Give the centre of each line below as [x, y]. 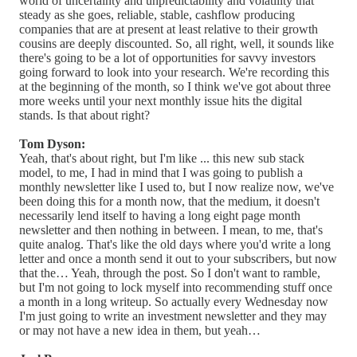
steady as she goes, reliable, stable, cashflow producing [157, 14]
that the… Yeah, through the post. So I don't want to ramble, [170, 273]
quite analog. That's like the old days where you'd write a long [175, 244]
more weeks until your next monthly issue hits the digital [161, 100]
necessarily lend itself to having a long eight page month [160, 215]
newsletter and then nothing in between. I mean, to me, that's [171, 229]
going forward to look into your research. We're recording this [174, 72]
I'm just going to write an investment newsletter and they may [173, 316]
